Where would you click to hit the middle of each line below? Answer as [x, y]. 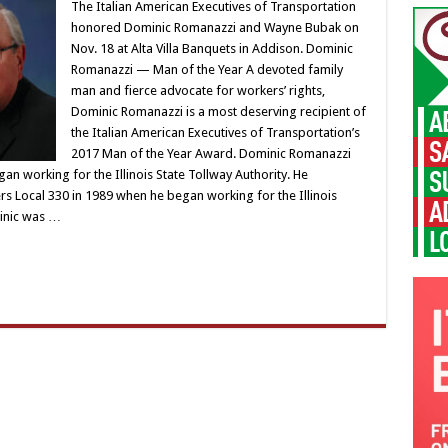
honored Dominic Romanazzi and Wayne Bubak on [214, 27]
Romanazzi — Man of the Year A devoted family [206, 69]
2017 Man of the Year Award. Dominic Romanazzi [210, 153]
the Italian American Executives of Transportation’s [215, 132]
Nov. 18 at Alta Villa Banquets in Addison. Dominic [211, 48]
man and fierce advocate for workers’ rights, [197, 90]
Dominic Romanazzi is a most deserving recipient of [218, 111]
